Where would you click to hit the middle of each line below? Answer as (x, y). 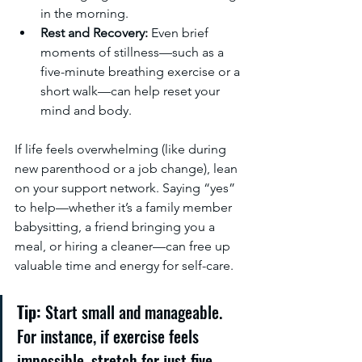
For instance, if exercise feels (110, 336)
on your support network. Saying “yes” (126, 188)
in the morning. (84, 13)
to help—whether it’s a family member (125, 207)
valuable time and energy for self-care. (124, 265)
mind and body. (86, 110)
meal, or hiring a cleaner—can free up (124, 246)
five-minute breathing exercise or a (142, 72)
